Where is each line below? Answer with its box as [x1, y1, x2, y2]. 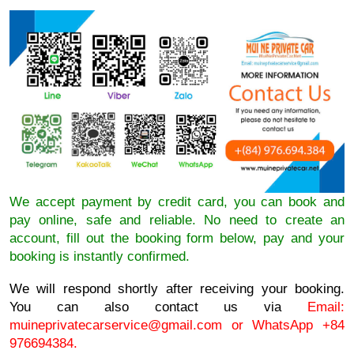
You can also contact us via [9, 299, 307, 315]
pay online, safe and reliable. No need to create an [9, 212, 345, 228]
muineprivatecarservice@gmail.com [9, 317, 232, 333]
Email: [307, 299, 345, 315]
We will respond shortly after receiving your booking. [9, 281, 345, 297]
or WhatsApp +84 [231, 317, 345, 333]
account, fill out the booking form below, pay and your [9, 230, 345, 247]
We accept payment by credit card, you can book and [9, 194, 345, 210]
